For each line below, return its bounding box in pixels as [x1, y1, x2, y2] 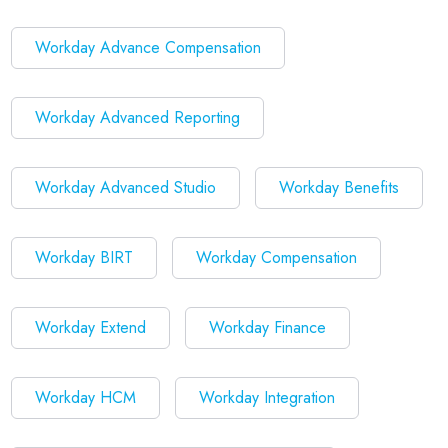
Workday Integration [199, 386, 335, 410]
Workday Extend [35, 316, 146, 340]
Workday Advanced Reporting [35, 106, 240, 130]
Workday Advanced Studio [35, 176, 216, 200]
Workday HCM [35, 386, 136, 410]
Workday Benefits [279, 176, 399, 200]
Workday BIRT [35, 246, 133, 270]
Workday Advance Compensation [35, 36, 261, 60]
